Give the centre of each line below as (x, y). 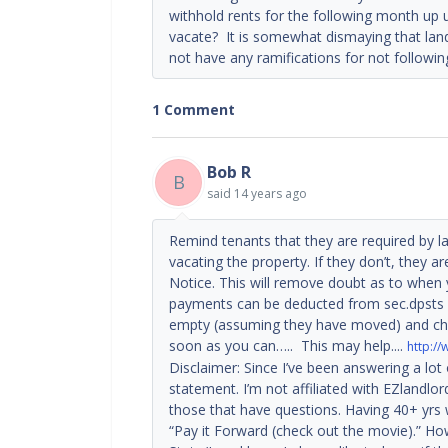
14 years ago (270, 193)
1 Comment (193, 109)
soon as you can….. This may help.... (288, 345)
